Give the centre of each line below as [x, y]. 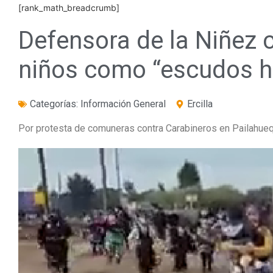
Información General [123, 104]
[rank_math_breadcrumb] [69, 8]
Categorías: [55, 104]
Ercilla [200, 104]
